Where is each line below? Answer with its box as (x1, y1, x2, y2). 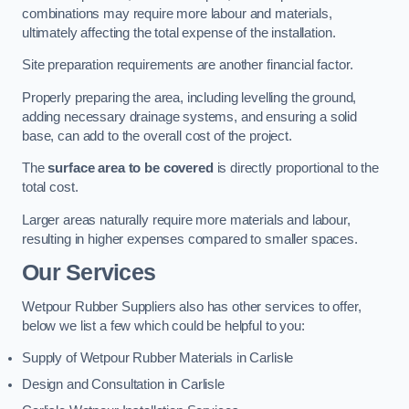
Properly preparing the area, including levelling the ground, (22, 89, 357, 105)
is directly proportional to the (213, 161, 380, 176)
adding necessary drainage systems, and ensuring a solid (22, 109, 358, 124)
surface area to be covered (47, 161, 214, 176)
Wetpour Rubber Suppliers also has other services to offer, (22, 299, 362, 314)
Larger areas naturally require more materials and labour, (22, 212, 351, 227)
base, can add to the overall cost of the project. (22, 128, 292, 143)
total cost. (22, 180, 79, 195)
